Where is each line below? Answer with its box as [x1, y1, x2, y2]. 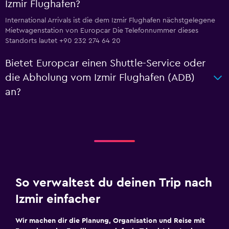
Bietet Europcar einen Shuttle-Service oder [5, 58, 205, 68]
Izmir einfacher [15, 193, 100, 205]
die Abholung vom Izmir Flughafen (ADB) [5, 73, 195, 83]
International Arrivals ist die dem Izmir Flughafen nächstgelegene [5, 17, 215, 24]
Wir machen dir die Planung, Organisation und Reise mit [15, 217, 205, 224]
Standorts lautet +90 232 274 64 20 [5, 37, 121, 44]
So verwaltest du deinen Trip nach [15, 177, 212, 189]
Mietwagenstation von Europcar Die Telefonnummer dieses [5, 27, 198, 34]
